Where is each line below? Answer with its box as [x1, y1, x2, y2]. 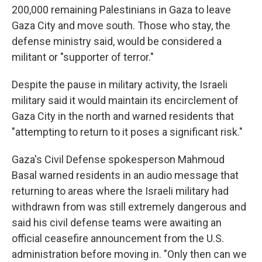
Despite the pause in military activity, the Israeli [12, 78, 227, 91]
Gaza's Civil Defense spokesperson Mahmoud [12, 153, 225, 166]
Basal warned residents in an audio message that [12, 169, 239, 181]
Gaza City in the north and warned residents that [12, 110, 234, 122]
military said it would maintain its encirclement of [12, 94, 239, 106]
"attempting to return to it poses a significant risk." [12, 126, 243, 138]
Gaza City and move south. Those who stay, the [12, 19, 230, 32]
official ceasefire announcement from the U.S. [12, 232, 224, 244]
